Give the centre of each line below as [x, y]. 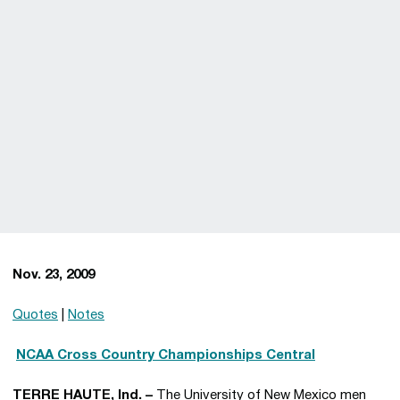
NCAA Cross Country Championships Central [166, 355]
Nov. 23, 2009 [54, 275]
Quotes [35, 315]
